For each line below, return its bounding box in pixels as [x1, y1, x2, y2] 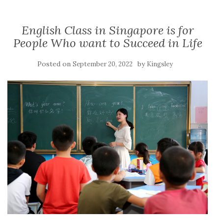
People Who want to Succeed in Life [13, 35, 202, 51]
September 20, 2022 [73, 59, 133, 68]
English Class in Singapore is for [21, 22, 194, 38]
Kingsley [147, 59, 173, 68]
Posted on [37, 59, 73, 68]
